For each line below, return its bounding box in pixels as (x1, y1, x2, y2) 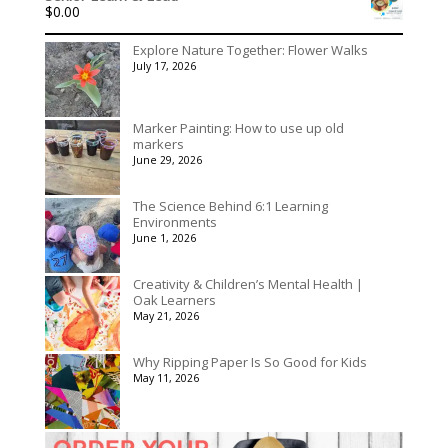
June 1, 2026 (132, 231, 196, 245)
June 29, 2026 (132, 153, 202, 167)
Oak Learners (132, 291, 216, 309)
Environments (132, 213, 217, 231)
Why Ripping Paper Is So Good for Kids (132, 353, 367, 371)
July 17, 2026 (132, 59, 196, 73)
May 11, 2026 (132, 371, 199, 385)
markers (132, 135, 184, 153)
